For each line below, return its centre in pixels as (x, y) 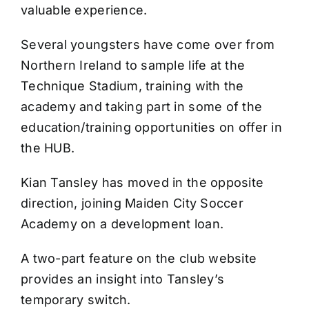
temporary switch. (76, 300)
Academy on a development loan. (122, 224)
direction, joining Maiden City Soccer (132, 203)
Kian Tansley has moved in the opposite (142, 183)
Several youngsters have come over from (148, 45)
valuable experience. (84, 10)
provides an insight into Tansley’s (123, 279)
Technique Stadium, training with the (132, 86)
